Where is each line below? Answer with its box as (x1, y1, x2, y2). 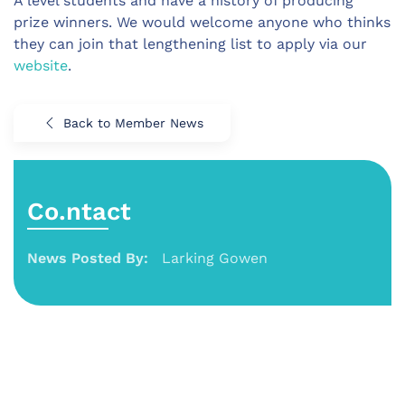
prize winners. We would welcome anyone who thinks (14, 14, 391, 32)
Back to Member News (63, 116, 203, 131)
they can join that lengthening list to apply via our (14, 35, 367, 53)
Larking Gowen (162, 250, 268, 268)
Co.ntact (27, 197, 131, 227)
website (14, 57, 68, 75)
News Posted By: (27, 250, 148, 268)
